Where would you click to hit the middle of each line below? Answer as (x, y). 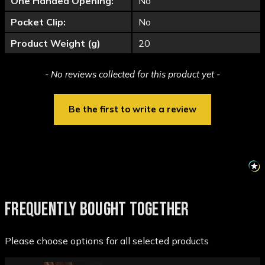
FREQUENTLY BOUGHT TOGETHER (97, 210)
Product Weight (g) (56, 43)
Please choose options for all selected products (107, 241)
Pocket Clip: (38, 22)
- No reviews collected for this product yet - (132, 75)
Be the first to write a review (132, 109)
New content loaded (44, 72)
